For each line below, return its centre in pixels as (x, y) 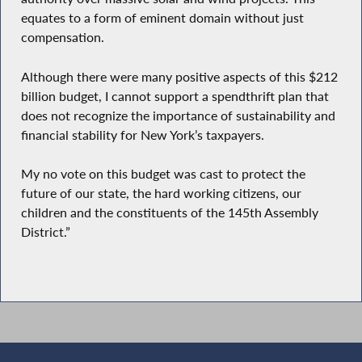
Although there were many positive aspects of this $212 (179, 76)
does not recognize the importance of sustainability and (178, 115)
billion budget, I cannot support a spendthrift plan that (175, 96)
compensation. (62, 38)
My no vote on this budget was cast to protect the (163, 174)
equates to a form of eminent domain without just (162, 18)
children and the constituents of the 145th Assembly (169, 213)
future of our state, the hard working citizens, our (161, 194)
